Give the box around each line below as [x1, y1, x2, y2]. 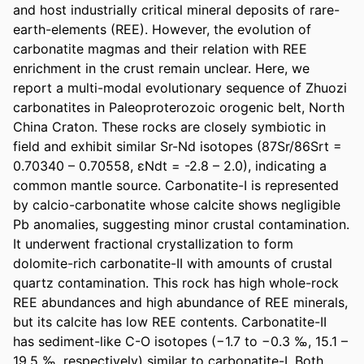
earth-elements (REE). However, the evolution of [13, 20, 311, 37]
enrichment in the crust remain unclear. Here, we [13, 59, 310, 76]
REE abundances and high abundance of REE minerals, [13, 293, 348, 310]
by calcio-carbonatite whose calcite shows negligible [13, 196, 340, 213]
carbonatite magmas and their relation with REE [13, 40, 307, 57]
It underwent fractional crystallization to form [13, 235, 293, 252]
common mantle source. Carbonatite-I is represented [13, 176, 339, 193]
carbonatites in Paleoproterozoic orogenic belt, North [13, 98, 344, 115]
